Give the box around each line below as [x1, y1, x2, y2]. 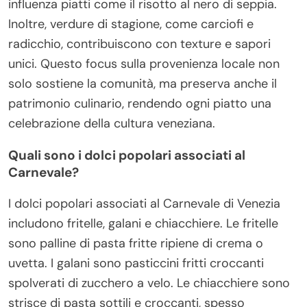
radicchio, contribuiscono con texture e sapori [8, 36, 271, 53]
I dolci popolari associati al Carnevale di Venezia [8, 195, 280, 212]
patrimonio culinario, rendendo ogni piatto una [8, 95, 271, 112]
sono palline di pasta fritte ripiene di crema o [8, 235, 263, 252]
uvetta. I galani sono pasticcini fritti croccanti [8, 255, 264, 272]
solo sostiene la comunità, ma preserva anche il [8, 75, 277, 93]
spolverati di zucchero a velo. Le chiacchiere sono [8, 275, 290, 292]
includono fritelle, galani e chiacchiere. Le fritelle [8, 215, 278, 232]
